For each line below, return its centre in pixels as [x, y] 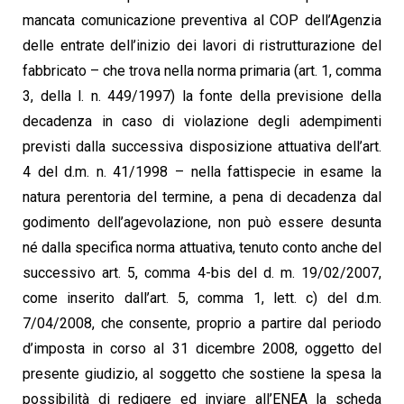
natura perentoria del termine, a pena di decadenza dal [202, 197]
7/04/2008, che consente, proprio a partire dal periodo [202, 324]
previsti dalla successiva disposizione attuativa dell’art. [202, 147]
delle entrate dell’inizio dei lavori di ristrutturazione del [202, 46]
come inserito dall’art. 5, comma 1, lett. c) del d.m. [202, 298]
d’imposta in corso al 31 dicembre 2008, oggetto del [202, 349]
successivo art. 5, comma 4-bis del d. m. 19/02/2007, [202, 273]
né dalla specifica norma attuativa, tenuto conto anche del [202, 248]
